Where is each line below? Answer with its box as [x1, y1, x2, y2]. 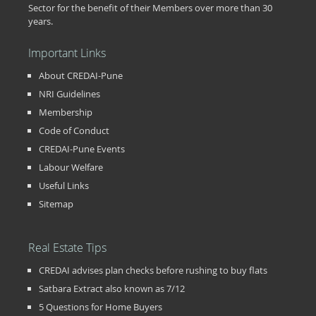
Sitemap [39, 197, 73, 211]
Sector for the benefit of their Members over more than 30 [28, 1, 272, 15]
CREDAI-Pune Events [39, 142, 125, 156]
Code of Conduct [39, 124, 109, 138]
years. [28, 15, 53, 28]
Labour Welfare [39, 161, 103, 174]
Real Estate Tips [28, 240, 107, 256]
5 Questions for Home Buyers [39, 300, 162, 314]
